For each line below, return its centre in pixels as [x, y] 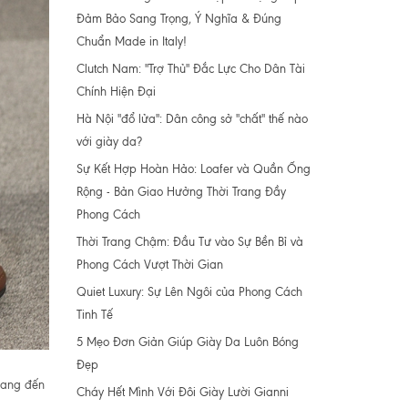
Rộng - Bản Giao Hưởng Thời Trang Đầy [181, 192]
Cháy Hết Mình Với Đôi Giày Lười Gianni [182, 392]
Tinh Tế [94, 315]
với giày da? [109, 142]
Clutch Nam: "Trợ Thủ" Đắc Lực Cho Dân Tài [190, 69]
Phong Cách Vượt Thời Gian [149, 265]
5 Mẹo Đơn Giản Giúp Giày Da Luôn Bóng [187, 342]
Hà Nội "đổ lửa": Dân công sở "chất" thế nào [192, 119]
